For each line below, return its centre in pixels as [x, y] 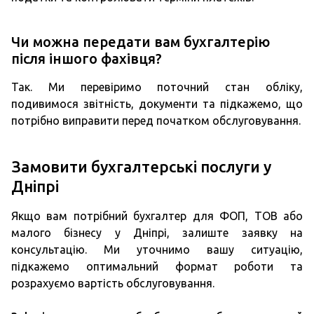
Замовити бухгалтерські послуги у [141, 166]
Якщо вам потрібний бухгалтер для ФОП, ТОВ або [157, 216]
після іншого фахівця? [87, 59]
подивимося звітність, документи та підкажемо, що [157, 104]
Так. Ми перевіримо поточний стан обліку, [157, 87]
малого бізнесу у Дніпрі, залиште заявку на [157, 233]
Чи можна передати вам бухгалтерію [141, 42]
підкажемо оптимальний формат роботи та [157, 266]
